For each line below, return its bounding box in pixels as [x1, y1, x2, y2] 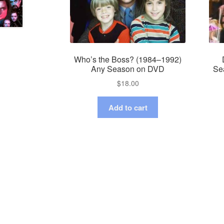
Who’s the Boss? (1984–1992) [74, 53, 182, 65]
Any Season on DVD [91, 62, 165, 74]
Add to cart [108, 101, 147, 113]
